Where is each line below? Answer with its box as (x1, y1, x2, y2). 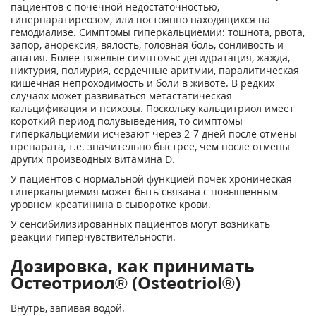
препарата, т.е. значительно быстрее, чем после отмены (11, 140, 290, 153)
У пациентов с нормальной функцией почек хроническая (11, 172, 292, 186)
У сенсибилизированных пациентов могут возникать (11, 217, 270, 231)
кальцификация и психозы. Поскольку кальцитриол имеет (11, 102, 294, 115)
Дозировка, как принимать (11, 254, 255, 277)
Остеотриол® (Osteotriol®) (11, 271, 241, 294)
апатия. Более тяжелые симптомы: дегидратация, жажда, (11, 51, 290, 64)
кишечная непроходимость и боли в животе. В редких (11, 76, 274, 90)
